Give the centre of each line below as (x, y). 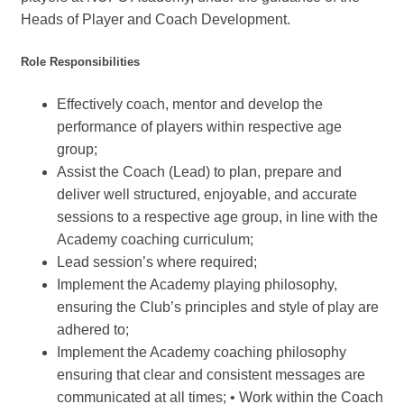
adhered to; (93, 330)
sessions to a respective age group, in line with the (217, 217)
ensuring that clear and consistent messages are (211, 375)
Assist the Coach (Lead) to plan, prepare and (199, 172)
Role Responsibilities (80, 62)
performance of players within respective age (199, 127)
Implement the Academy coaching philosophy (202, 353)
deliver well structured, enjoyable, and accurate (207, 195)
